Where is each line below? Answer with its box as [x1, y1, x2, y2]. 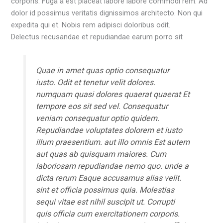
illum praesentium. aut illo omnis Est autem [35, 137, 190, 147]
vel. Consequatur [106, 102, 168, 111]
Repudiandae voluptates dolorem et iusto [35, 125, 182, 135]
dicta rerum [35, 173, 78, 183]
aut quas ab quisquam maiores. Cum [35, 149, 166, 159]
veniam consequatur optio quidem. [35, 113, 159, 123]
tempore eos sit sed [35, 102, 106, 111]
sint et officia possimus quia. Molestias [35, 185, 174, 195]
